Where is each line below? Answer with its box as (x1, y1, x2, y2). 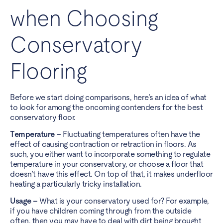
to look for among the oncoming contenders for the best (10, 102, 203, 112)
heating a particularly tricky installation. (10, 179, 142, 189)
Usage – (10, 196, 39, 206)
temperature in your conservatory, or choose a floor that (10, 159, 203, 169)
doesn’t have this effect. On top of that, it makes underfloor (10, 169, 213, 179)
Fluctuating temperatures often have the (63, 129, 200, 139)
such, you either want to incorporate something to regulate (10, 149, 210, 159)
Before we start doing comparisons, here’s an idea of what (10, 92, 207, 102)
